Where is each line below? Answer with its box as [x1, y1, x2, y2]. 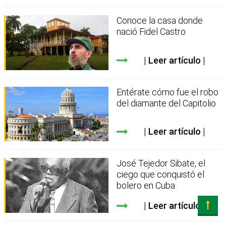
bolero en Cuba [117, 180, 176, 191]
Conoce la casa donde [117, 15, 203, 26]
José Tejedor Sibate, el [117, 158, 206, 169]
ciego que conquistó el [117, 169, 205, 180]
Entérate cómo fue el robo [117, 86, 219, 97]
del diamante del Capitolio [117, 97, 216, 108]
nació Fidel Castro [117, 26, 186, 37]
